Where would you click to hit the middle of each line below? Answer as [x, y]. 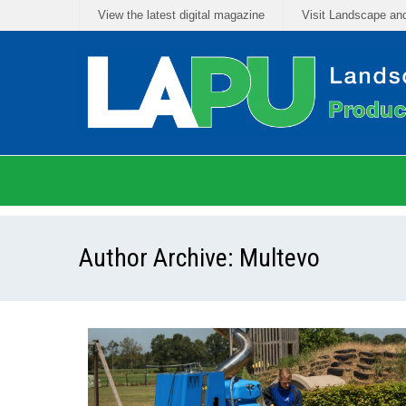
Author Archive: [159, 258]
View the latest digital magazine [181, 15]
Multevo [280, 258]
